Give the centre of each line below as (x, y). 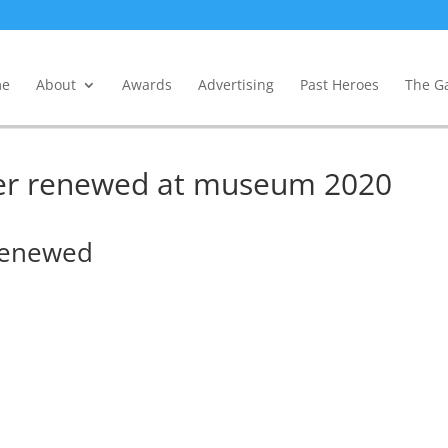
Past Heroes (339, 84)
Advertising (235, 84)
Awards (146, 84)
